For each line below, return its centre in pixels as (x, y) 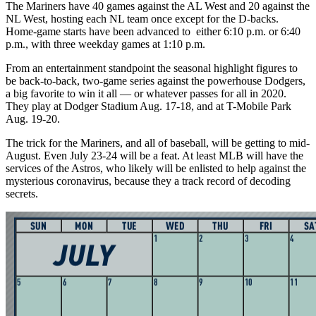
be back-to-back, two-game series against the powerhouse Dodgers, (156, 80)
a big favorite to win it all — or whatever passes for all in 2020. (146, 93)
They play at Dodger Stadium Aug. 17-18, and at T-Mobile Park (148, 106)
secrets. (22, 193)
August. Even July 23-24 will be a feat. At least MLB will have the (154, 155)
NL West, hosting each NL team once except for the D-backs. (142, 18)
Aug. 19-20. (33, 119)
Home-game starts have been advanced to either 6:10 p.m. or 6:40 (153, 31)
